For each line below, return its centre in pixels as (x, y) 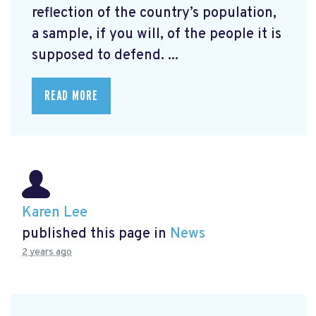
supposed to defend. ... (105, 56)
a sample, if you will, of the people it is (157, 35)
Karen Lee (55, 213)
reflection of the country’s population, (154, 14)
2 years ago (47, 253)
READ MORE (71, 96)
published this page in (96, 235)
